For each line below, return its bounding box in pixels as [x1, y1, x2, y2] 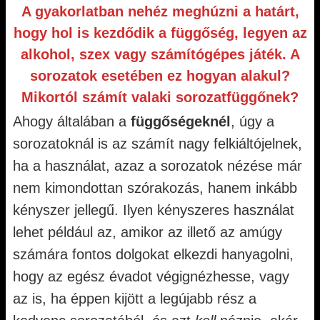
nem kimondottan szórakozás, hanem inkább [13, 180, 297, 196]
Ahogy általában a [13, 114, 131, 129]
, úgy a [231, 114, 274, 129]
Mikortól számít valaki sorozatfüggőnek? [21, 89, 299, 105]
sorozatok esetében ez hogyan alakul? [30, 68, 290, 84]
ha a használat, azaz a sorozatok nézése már [13, 158, 302, 174]
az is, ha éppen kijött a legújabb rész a [13, 291, 256, 306]
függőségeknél [131, 114, 231, 129]
